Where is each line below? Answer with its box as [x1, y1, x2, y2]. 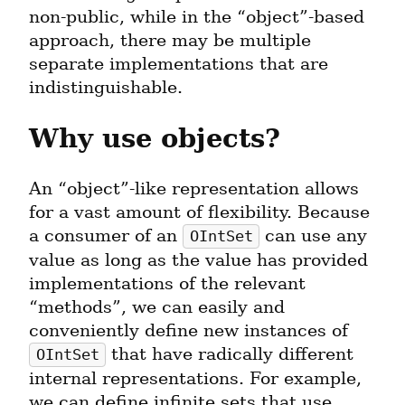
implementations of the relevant [29, 272, 306, 294]
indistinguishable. [29, 76, 183, 98]
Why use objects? [29, 122, 280, 154]
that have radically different [106, 343, 354, 364]
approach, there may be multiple [29, 29, 311, 51]
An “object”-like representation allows [29, 177, 359, 199]
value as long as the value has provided [29, 249, 368, 270]
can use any [259, 224, 368, 246]
